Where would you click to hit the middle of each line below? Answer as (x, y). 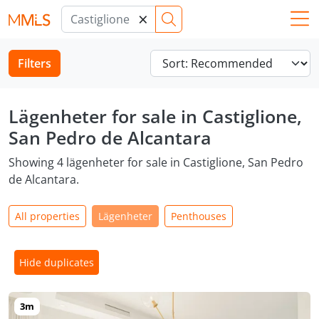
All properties (47, 216)
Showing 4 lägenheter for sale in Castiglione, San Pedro (156, 162)
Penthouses (199, 216)
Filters (35, 63)
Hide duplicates (56, 262)
